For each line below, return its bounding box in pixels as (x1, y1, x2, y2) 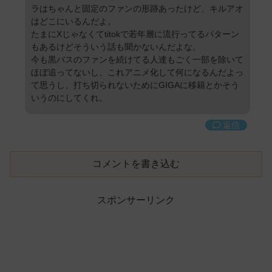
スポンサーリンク (97, 195, 175, 206)
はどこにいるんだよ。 (31, 16, 116, 27)
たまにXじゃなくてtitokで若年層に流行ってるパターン (31, 29, 239, 39)
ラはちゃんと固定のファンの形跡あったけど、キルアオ (31, 4, 243, 14)
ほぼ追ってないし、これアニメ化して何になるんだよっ (31, 67, 243, 78)
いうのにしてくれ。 (31, 93, 107, 103)
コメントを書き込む (92, 158, 180, 169)
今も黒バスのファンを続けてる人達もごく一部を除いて (31, 55, 243, 65)
